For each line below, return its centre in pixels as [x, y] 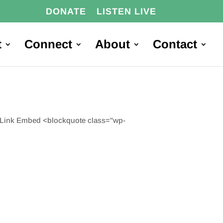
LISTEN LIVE [126, 11]
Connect [48, 44]
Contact [175, 44]
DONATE [66, 11]
